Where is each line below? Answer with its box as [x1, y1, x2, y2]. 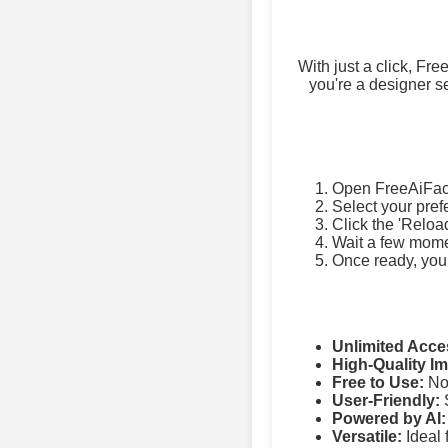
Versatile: [332, 427, 402, 445]
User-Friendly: [332, 391, 440, 409]
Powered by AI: [332, 409, 446, 427]
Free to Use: [332, 373, 424, 391]
